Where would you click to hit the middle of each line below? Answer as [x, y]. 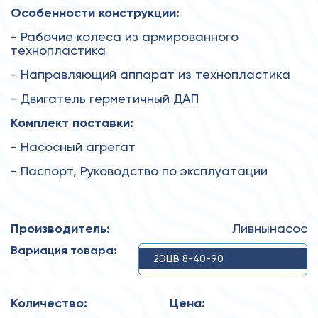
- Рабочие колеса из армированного [125, 36]
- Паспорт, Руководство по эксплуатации [139, 170]
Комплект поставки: [72, 122]
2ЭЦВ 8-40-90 [188, 258]
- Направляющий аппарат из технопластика [150, 74]
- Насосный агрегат [73, 146]
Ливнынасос [270, 228]
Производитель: [60, 228]
